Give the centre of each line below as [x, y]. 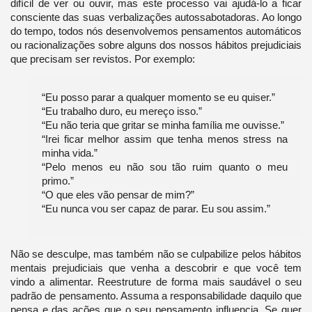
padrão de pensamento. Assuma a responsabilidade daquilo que [156, 295]
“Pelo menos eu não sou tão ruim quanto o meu [165, 166]
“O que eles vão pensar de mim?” [118, 194]
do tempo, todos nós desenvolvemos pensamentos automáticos [156, 31]
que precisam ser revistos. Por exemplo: [102, 58]
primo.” [57, 180]
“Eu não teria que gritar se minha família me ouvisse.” [163, 125]
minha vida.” [69, 153]
